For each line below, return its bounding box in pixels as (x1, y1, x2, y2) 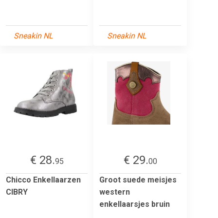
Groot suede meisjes (99, 175, 177, 184)
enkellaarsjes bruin (99, 199, 170, 209)
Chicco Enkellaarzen (6, 175, 81, 184)
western (99, 187, 130, 197)
